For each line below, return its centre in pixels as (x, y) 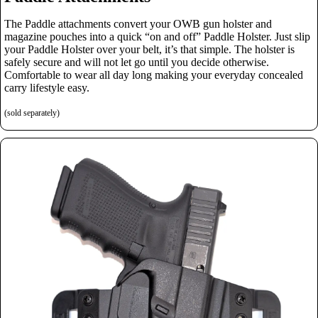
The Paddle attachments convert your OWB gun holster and (138, 23)
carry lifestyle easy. (47, 87)
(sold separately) (32, 113)
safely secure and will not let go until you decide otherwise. (137, 62)
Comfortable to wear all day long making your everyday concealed (154, 75)
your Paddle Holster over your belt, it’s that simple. (119, 49)
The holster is (264, 49)
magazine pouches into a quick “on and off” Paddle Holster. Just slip (157, 36)
